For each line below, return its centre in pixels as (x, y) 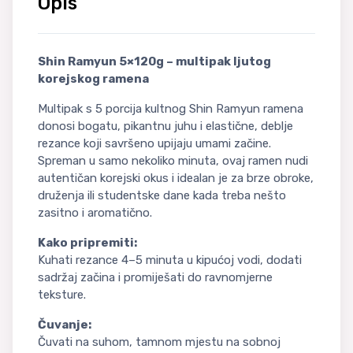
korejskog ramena (93, 78)
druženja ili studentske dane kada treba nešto (162, 195)
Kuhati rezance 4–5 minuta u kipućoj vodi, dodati (170, 260)
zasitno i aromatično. (95, 212)
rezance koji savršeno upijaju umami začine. (154, 143)
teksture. (62, 294)
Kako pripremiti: (87, 242)
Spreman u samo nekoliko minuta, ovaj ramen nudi (173, 160)
